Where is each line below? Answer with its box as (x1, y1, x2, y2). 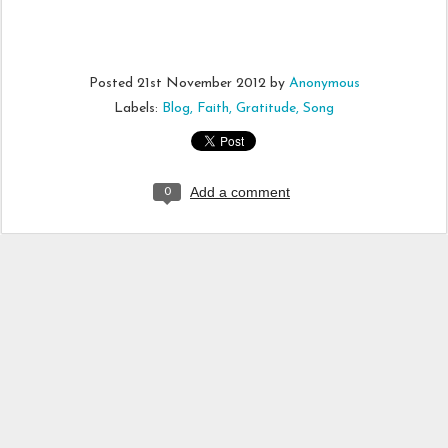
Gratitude (236, 101, 296, 116)
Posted (88, 76, 137, 91)
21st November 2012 (136, 76, 266, 91)
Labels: (114, 101, 162, 116)
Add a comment (190, 184, 290, 200)
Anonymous (288, 76, 360, 91)
